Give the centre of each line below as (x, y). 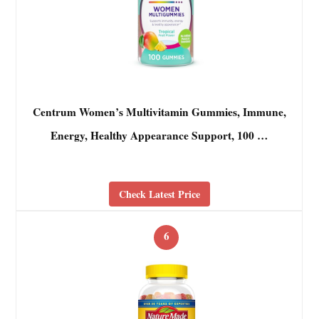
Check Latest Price (159, 194)
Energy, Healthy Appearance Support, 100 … (159, 136)
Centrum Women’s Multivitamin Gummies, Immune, (159, 112)
